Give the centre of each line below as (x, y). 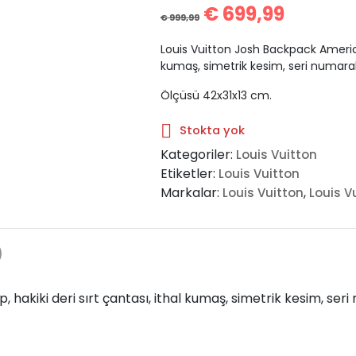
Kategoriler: (198, 154)
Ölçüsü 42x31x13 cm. (216, 95)
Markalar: (191, 192)
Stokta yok (212, 130)
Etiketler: (189, 173)
